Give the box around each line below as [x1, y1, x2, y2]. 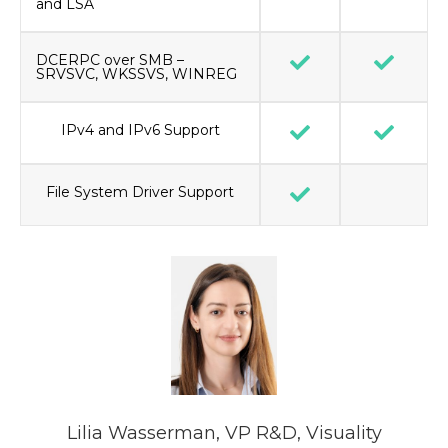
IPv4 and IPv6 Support [60, 120, 220, 139]
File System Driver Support [46, 182, 234, 201]
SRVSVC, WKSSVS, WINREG [36, 64, 237, 83]
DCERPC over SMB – [36, 50, 184, 69]
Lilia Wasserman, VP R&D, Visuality [66, 421, 382, 444]
